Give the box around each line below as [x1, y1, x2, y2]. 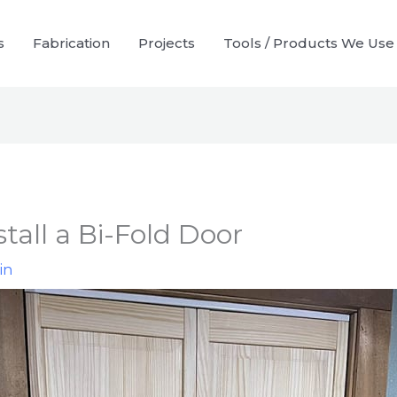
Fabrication [33, 35, 110, 52]
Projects [138, 35, 195, 52]
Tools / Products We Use [223, 35, 394, 52]
